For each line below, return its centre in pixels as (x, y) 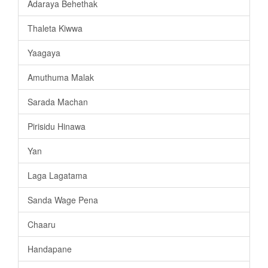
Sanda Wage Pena (63, 200)
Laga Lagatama (57, 175)
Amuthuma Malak (61, 77)
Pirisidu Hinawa (57, 126)
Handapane (50, 249)
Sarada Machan (58, 101)
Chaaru (42, 224)
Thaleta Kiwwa (55, 28)
